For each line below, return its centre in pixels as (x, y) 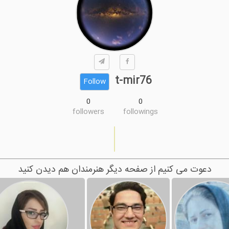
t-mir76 (133, 81)
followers (88, 112)
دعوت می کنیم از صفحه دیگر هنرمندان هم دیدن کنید (114, 170)
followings (141, 112)
